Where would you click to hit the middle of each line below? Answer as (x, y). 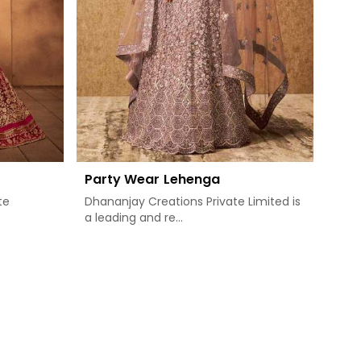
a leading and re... (133, 218)
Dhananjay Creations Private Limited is (192, 202)
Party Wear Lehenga (152, 180)
